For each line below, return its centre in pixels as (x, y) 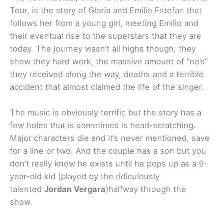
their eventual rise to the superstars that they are (106, 36)
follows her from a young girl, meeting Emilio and (104, 23)
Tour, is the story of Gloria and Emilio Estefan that (106, 10)
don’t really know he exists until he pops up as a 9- (109, 164)
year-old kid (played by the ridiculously (85, 177)
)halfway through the (146, 189)
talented (27, 189)
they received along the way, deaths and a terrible (107, 74)
